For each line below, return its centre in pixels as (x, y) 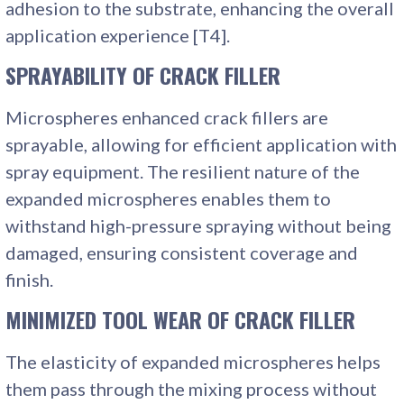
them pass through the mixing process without (192, 388)
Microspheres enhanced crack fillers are (167, 117)
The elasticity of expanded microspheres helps (193, 361)
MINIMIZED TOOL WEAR (104, 319)
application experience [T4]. (118, 35)
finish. (30, 279)
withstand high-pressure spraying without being (199, 225)
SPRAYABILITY (67, 74)
